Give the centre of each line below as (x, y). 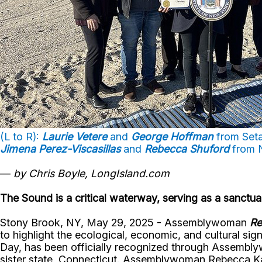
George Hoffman (172, 137)
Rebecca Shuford (187, 149)
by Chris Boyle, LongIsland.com (92, 174)
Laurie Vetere (75, 137)
